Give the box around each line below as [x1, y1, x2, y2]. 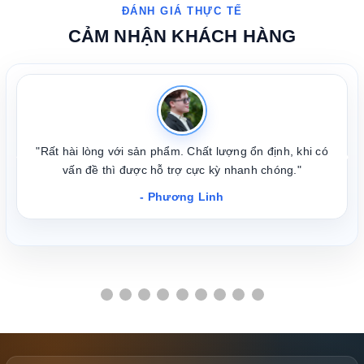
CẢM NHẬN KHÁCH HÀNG [67, 26, 297, 47]
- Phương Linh [140, 190, 224, 204]
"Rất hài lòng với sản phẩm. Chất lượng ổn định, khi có [36, 145, 328, 158]
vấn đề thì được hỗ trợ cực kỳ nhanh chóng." [63, 163, 301, 177]
